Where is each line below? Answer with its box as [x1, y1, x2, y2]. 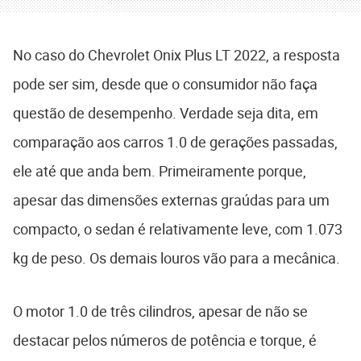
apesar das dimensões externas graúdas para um [13, 190, 330, 210]
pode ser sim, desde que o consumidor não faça [13, 74, 317, 94]
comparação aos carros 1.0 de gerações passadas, [13, 132, 338, 152]
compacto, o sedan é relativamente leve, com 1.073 [13, 219, 342, 239]
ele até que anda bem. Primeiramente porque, [13, 161, 306, 181]
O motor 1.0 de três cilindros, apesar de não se [13, 301, 308, 322]
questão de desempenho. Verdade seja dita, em [13, 103, 318, 123]
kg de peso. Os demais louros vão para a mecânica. [13, 248, 340, 268]
